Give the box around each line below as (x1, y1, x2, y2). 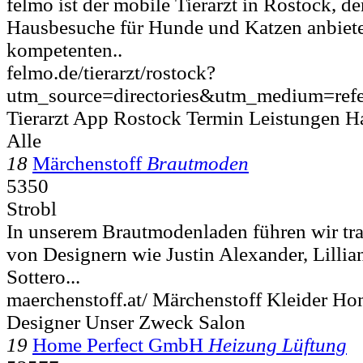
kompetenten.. (6, 38, 122, 61)
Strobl (6, 197, 57, 220)
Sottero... (6, 265, 80, 288)
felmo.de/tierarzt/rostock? (6, 61, 216, 83)
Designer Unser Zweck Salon (6, 310, 246, 333)
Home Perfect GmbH (32, 333, 203, 356)
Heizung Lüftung (208, 333, 347, 356)
